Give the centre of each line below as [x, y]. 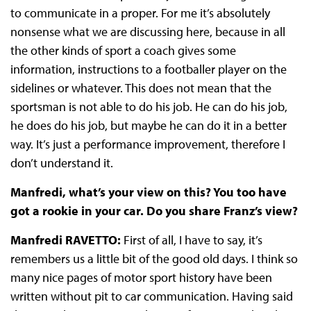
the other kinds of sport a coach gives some [123, 51]
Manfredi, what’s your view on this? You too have [148, 192]
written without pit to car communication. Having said [151, 296]
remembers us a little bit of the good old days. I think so [154, 259]
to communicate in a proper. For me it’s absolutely [140, 13]
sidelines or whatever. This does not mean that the [141, 88]
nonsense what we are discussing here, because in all [148, 32]
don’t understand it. [61, 163]
